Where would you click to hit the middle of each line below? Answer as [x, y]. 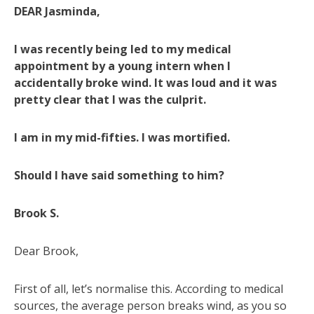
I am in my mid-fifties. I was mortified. [122, 137]
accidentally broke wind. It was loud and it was [145, 82]
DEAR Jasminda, [57, 11]
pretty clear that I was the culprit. [110, 99]
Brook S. [36, 213]
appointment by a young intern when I [122, 66]
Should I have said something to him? [119, 175]
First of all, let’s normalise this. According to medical [149, 288]
